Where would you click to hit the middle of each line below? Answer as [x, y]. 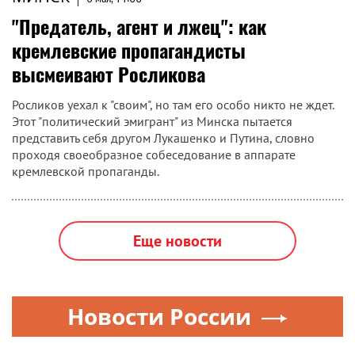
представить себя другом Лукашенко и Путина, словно [163, 138]
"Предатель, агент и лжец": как [139, 26]
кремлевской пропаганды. [86, 171]
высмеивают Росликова [109, 74]
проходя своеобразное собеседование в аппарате [154, 155]
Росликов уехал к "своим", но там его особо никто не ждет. [173, 105]
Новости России [159, 316]
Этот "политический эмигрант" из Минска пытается [152, 121]
